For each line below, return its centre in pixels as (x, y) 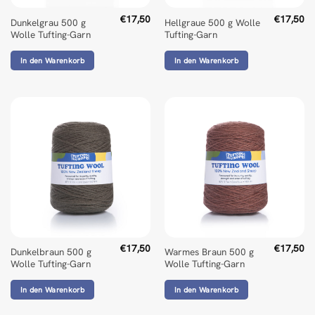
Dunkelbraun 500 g (51, 252)
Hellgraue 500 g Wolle (212, 22)
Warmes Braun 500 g (209, 252)
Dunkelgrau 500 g (48, 22)
